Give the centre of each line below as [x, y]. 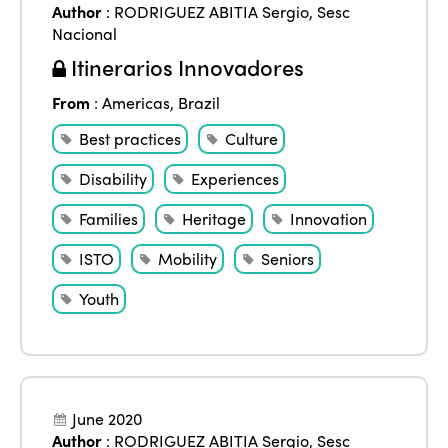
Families [109, 218]
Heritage [214, 218]
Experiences [235, 178]
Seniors [288, 258]
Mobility [188, 258]
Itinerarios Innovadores [185, 66]
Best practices [130, 138]
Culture [252, 138]
